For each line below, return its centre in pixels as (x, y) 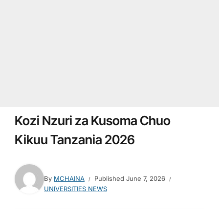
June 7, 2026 (146, 178)
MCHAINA (69, 178)
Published (110, 178)
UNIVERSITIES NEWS (76, 189)
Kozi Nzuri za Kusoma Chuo (93, 120)
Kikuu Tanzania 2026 (75, 140)
